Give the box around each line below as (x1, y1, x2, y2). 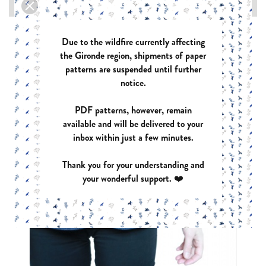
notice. (120, 76, 146, 90)
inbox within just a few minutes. (72, 131, 194, 144)
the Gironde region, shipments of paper (60, 49, 206, 62)
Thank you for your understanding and (62, 158, 204, 172)
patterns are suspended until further (65, 62, 201, 76)
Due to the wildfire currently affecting (61, 35, 205, 49)
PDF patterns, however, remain (74, 103, 192, 117)
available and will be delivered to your (63, 117, 203, 131)
